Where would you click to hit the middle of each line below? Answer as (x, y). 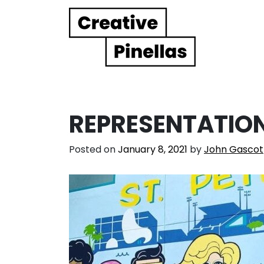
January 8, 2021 (153, 149)
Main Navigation (90, 47)
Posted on (93, 149)
